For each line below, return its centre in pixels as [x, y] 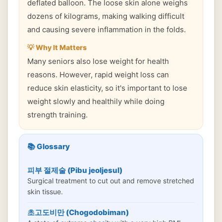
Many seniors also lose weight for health [98, 61]
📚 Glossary [49, 146]
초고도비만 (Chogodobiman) [78, 212]
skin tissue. [45, 192]
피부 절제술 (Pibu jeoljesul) [75, 170]
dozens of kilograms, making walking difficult [106, 16]
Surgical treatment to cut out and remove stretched [111, 181]
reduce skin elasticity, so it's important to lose [107, 88]
